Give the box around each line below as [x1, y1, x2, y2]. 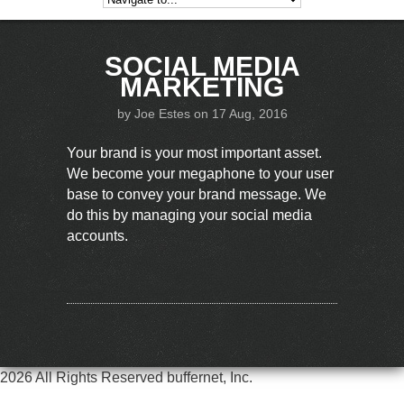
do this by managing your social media [67, 207, 312, 223]
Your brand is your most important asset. [67, 145, 322, 161]
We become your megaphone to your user [67, 166, 334, 181]
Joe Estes [133, 106, 190, 121]
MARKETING [120, 72, 284, 102]
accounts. [67, 228, 128, 243]
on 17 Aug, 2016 [189, 106, 288, 121]
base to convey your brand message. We [67, 187, 326, 202]
